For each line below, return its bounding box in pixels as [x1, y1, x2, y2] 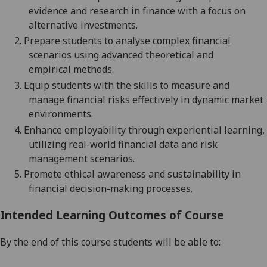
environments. [29, 107, 93, 121]
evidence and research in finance [29, 4, 175, 17]
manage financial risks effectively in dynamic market [29, 93, 263, 107]
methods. [71, 63, 114, 76]
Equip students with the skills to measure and [24, 79, 229, 92]
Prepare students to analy [24, 34, 140, 48]
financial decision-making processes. [29, 182, 193, 195]
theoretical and [145, 48, 213, 62]
